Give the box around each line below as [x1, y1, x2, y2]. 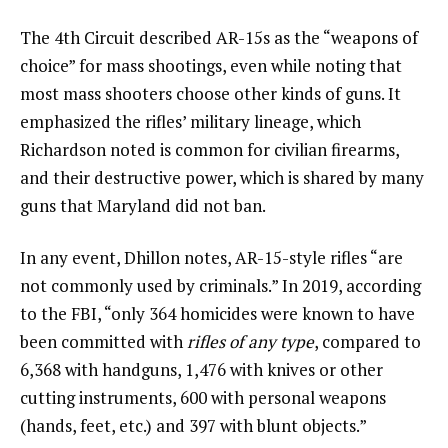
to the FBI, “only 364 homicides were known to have [20, 301, 415, 325]
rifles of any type [183, 329, 314, 353]
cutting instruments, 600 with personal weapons [20, 385, 386, 409]
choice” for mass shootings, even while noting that [20, 53, 402, 77]
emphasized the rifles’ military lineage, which [20, 109, 361, 133]
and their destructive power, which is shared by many [20, 165, 424, 189]
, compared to [314, 329, 421, 353]
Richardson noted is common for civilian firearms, [20, 137, 399, 161]
